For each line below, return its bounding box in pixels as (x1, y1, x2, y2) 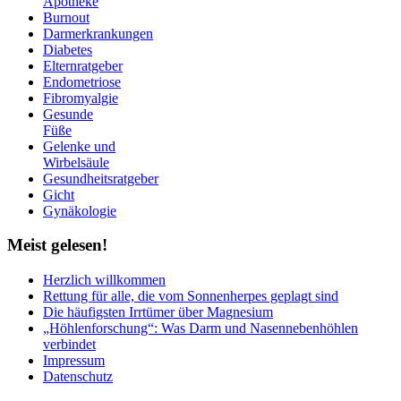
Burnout (43, 9, 90, 25)
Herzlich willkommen (43, 272, 166, 288)
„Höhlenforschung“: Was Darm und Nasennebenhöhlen (43, 320, 358, 337)
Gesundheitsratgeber (43, 170, 158, 186)
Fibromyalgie (43, 90, 118, 106)
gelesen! (47, 235, 107, 255)
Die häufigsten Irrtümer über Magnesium (43, 304, 273, 320)
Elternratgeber (43, 57, 123, 73)
